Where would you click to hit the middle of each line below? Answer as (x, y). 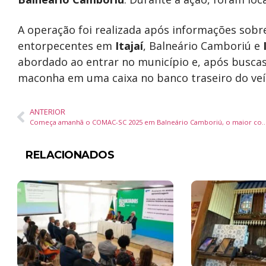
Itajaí (129, 46)
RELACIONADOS (70, 155)
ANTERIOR (47, 112)
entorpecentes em (66, 46)
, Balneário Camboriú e (203, 46)
